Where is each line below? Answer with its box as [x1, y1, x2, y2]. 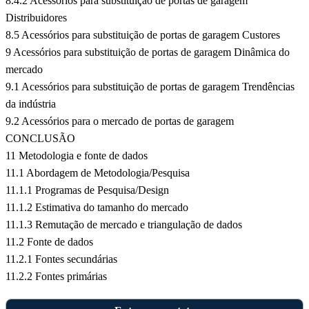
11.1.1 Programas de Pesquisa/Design [6, 184, 169, 197]
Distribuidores [6, 12, 67, 24]
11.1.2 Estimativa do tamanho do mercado [6, 201, 188, 214]
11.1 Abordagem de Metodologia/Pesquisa [6, 167, 190, 179]
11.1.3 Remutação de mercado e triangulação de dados [6, 219, 242, 231]
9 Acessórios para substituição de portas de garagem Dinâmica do [6, 46, 290, 59]
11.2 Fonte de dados [6, 236, 93, 248]
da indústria [6, 98, 56, 110]
